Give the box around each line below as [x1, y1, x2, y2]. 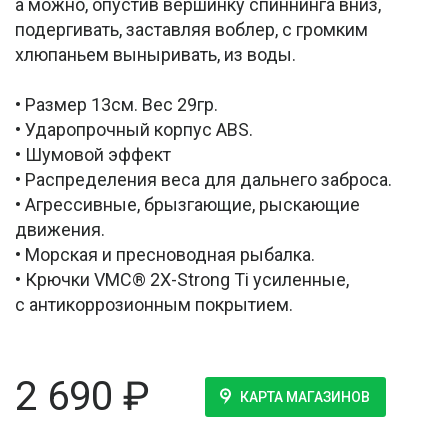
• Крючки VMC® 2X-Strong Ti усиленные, [15, 269, 349, 291]
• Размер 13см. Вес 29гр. [15, 94, 218, 116]
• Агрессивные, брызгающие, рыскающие [15, 194, 360, 216]
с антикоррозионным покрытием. [15, 294, 293, 316]
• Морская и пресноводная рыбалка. [15, 244, 315, 266]
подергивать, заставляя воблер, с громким [15, 19, 368, 41]
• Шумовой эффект [15, 144, 171, 166]
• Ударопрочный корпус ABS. [15, 119, 253, 141]
